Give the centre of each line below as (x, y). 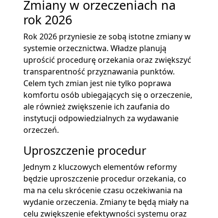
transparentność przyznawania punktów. (99, 71)
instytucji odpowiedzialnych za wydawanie (101, 118)
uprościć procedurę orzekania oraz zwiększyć (107, 60)
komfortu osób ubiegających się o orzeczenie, (108, 95)
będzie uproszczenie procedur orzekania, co (105, 178)
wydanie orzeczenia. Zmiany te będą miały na (106, 202)
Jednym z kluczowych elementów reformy (100, 167)
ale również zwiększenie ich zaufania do (97, 106)
